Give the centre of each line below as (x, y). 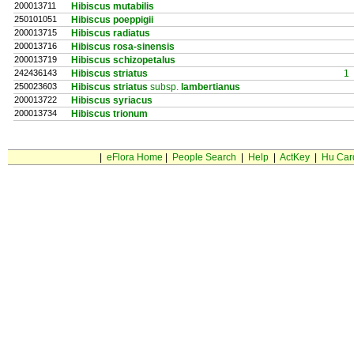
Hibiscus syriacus (112, 100)
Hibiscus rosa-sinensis (123, 47)
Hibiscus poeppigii (112, 20)
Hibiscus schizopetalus (123, 60)
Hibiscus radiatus (111, 33)
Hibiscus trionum (109, 114)
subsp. (164, 87)
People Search (204, 157)
